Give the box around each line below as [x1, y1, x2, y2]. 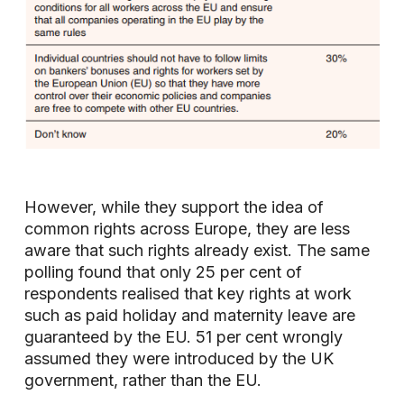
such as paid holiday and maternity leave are [23, 306, 355, 326]
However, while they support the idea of [23, 197, 324, 217]
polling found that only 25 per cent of [23, 262, 302, 282]
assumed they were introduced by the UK [23, 349, 334, 369]
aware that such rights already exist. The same [23, 241, 370, 261]
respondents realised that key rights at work [23, 284, 352, 304]
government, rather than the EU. [23, 371, 262, 390]
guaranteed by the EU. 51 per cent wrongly [23, 327, 343, 347]
